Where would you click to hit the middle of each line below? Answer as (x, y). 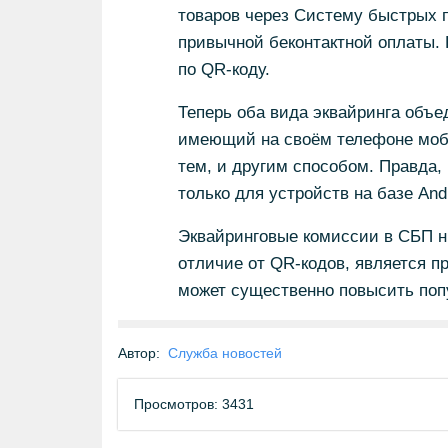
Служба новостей (225, 353)
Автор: (139, 353)
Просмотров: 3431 (194, 404)
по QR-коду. (223, 69)
